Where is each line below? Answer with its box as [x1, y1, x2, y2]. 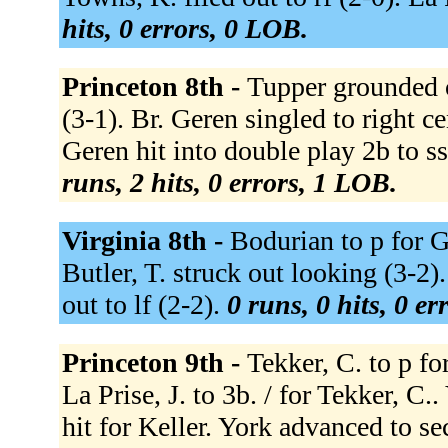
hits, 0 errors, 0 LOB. [61, 12, 308, 44]
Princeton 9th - [61, 346, 247, 378]
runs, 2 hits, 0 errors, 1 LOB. [61, 166, 397, 198]
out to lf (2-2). [61, 288, 227, 320]
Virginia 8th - [61, 224, 230, 256]
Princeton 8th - [61, 70, 247, 102]
